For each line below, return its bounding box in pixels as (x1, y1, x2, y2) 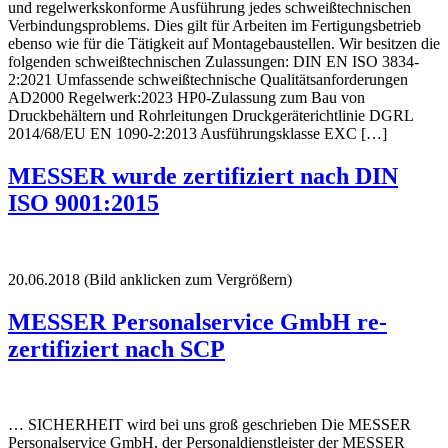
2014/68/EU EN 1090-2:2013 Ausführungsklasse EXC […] (8, 124, 387, 142)
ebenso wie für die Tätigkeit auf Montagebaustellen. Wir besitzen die (8, 34, 440, 52)
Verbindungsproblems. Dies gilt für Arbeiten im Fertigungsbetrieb (8, 16, 421, 34)
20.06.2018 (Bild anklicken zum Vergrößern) (8, 270, 292, 288)
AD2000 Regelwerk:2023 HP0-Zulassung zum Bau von (8, 88, 365, 106)
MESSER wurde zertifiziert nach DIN (8, 162, 398, 189)
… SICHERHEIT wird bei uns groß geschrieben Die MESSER (8, 416, 411, 434)
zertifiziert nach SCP (8, 335, 225, 362)
